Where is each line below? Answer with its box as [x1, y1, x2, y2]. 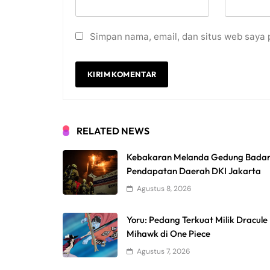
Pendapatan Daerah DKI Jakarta [127, 165, 262, 177]
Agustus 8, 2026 [137, 184, 192, 194]
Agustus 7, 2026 [137, 246, 191, 257]
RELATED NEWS [77, 125, 149, 137]
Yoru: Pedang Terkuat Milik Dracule [127, 214, 268, 226]
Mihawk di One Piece [127, 228, 211, 240]
